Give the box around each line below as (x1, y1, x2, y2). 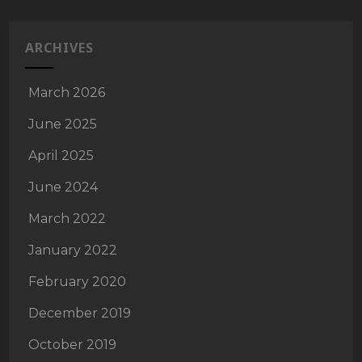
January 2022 (28, 242, 118, 258)
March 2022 (28, 210, 107, 226)
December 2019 (28, 305, 132, 321)
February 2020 (28, 273, 127, 289)
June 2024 (28, 179, 99, 195)
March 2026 (28, 84, 106, 100)
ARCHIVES (25, 38, 95, 57)
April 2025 (28, 147, 95, 163)
